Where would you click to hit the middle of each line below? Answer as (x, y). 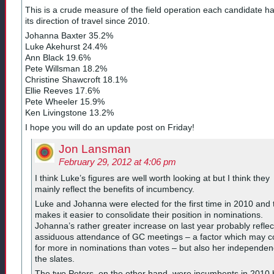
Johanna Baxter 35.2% (69, 36)
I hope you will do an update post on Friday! (110, 128)
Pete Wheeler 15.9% (65, 102)
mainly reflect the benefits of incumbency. (115, 189)
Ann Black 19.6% (58, 58)
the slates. (55, 258)
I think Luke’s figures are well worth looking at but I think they (152, 178)
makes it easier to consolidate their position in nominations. (149, 214)
